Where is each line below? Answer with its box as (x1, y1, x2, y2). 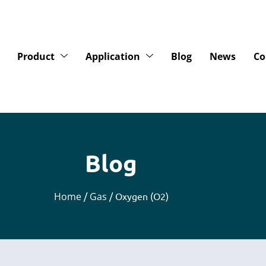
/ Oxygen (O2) (106, 190, 169, 202)
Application (85, 50, 140, 63)
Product (17, 50, 55, 63)
